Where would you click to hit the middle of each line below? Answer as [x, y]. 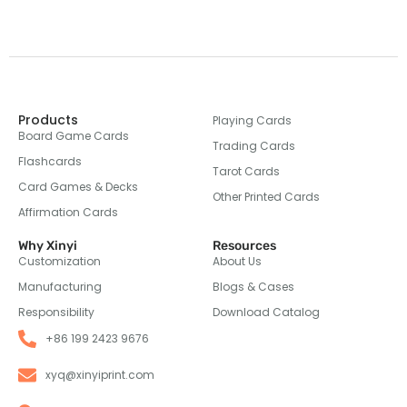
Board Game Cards [74, 136]
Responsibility [56, 313]
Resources [244, 246]
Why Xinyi [48, 246]
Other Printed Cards [266, 197]
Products [48, 120]
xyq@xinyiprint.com [100, 375]
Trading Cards [254, 146]
